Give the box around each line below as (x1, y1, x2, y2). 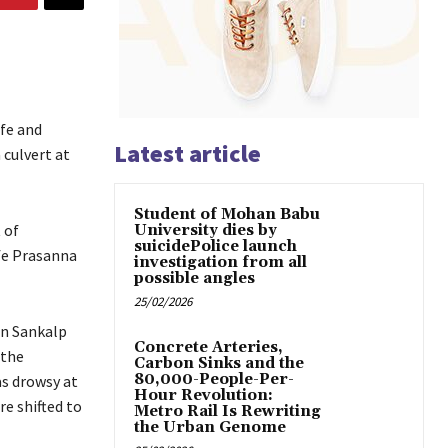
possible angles (134, 269, 255, 289)
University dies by (134, 221, 277, 241)
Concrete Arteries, (134, 338, 283, 358)
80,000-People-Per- (134, 370, 294, 390)
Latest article (114, 138, 261, 170)
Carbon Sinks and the (134, 354, 304, 374)
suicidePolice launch (134, 237, 297, 257)
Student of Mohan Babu (134, 205, 320, 225)
